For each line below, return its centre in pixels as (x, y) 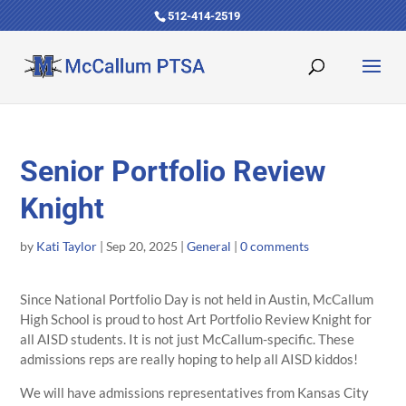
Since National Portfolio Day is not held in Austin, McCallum (197, 299)
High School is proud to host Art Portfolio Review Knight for (196, 319)
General (209, 246)
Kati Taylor (67, 246)
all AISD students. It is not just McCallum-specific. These (188, 339)
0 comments (275, 246)
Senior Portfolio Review (174, 171)
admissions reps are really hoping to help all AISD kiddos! (189, 359)
